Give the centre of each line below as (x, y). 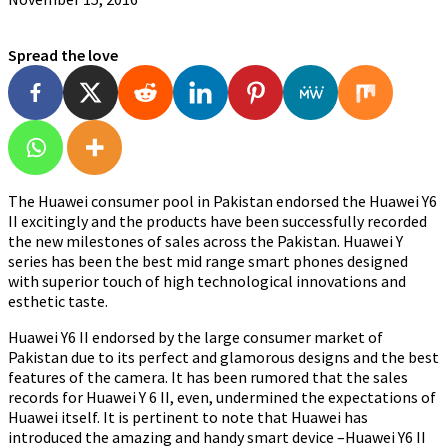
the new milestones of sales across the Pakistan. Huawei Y (205, 241)
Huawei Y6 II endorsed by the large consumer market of (195, 337)
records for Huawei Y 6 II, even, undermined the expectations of (222, 397)
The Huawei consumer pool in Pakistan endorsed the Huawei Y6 (222, 201)
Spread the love (63, 55)
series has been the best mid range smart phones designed (208, 261)
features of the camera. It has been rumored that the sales (208, 377)
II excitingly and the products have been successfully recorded (217, 221)
